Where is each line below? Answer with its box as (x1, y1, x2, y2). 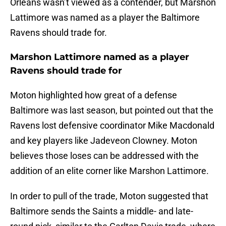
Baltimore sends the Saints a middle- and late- (10, 206, 193, 217)
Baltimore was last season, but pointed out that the (10, 105, 213, 116)
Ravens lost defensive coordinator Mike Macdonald (10, 120, 214, 131)
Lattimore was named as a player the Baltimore (10, 12, 200, 23)
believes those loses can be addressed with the (10, 150, 199, 161)
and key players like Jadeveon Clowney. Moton (10, 135, 197, 146)
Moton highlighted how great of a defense (10, 90, 177, 101)
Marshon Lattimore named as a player (10, 51, 189, 63)
